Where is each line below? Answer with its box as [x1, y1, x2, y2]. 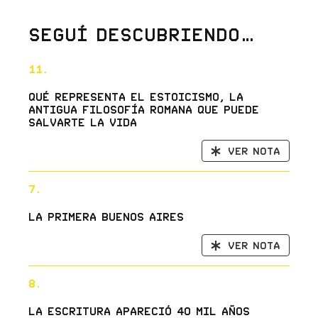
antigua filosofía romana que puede [28, 103, 259, 116]
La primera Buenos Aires [28, 210, 184, 224]
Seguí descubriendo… [28, 24, 256, 45]
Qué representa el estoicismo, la [28, 90, 243, 104]
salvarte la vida [28, 116, 137, 129]
